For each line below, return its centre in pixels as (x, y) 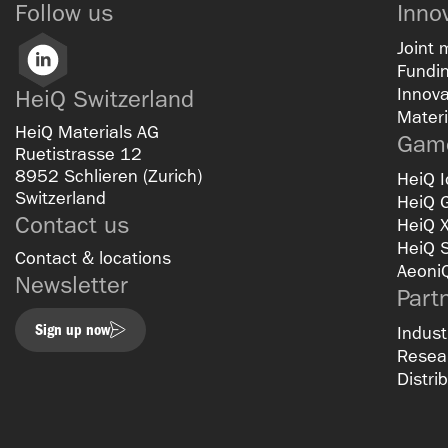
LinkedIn (63, 81)
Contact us (72, 224)
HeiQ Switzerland (104, 98)
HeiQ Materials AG (87, 132)
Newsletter (71, 284)
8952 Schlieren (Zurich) (114, 176)
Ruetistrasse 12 (84, 154)
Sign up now (72, 329)
